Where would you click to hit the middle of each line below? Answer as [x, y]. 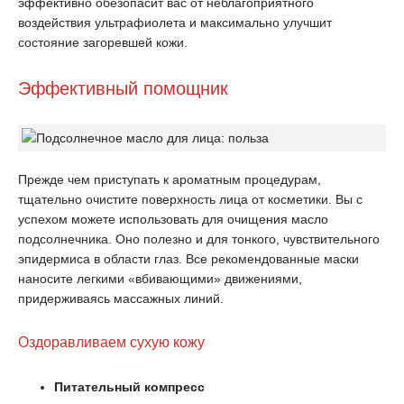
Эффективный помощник [123, 88]
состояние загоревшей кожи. [103, 42]
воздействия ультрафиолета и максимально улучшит [175, 23]
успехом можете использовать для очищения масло [173, 219]
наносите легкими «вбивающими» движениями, [160, 279]
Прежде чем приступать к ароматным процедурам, [170, 179]
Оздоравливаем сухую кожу [111, 342]
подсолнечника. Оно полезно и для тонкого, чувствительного [199, 239]
